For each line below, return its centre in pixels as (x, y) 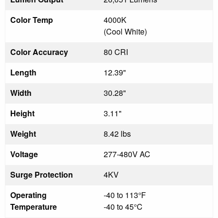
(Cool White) (125, 31)
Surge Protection (42, 174)
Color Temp (32, 19)
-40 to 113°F (125, 195)
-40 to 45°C (123, 206)
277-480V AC (127, 154)
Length (23, 72)
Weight (23, 133)
